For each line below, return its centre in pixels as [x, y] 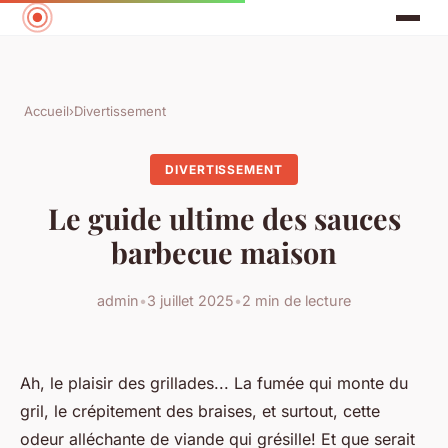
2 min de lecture [296, 300]
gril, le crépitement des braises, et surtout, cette [200, 410]
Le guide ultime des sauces [224, 218]
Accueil [46, 111]
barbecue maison [224, 252]
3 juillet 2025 [190, 300]
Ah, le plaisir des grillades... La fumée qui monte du [214, 382]
